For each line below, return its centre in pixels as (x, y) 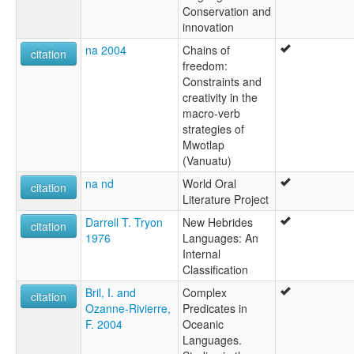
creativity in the (220, 98)
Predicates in (215, 309)
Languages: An (220, 238)
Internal (201, 254)
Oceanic (203, 324)
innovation (208, 27)
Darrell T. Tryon (124, 222)
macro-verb (211, 113)
